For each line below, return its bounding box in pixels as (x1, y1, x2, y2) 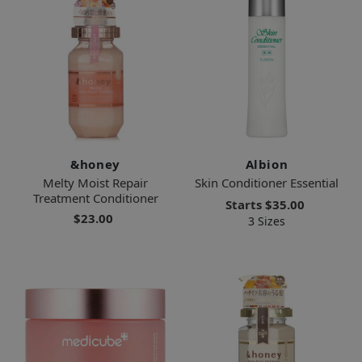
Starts (225, 196, 265, 213)
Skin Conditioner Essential (195, 174, 339, 191)
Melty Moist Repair (43, 174, 148, 191)
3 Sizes (248, 213, 285, 229)
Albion (245, 155, 288, 172)
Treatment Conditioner (32, 189, 158, 206)
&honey (70, 155, 120, 172)
